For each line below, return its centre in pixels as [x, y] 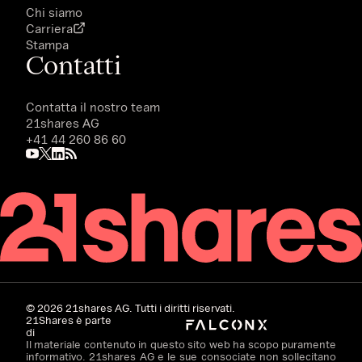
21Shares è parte [69, 320]
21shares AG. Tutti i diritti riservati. [149, 308]
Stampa [47, 44]
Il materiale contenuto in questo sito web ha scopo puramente [181, 345]
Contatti [74, 65]
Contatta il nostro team [93, 106]
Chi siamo [54, 12]
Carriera [49, 28]
